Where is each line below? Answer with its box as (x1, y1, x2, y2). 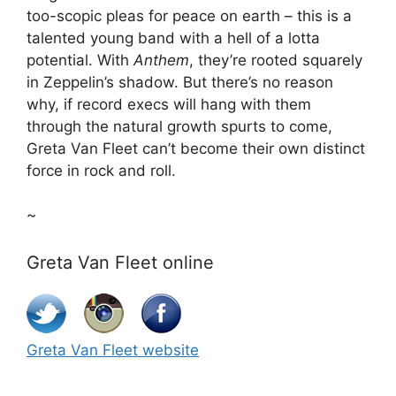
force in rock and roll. (27, 161, 176, 179)
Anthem (133, 50, 189, 69)
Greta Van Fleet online (27, 251, 214, 273)
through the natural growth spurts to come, (27, 117, 332, 135)
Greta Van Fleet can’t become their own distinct (27, 139, 365, 157)
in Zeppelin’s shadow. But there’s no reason (27, 72, 333, 91)
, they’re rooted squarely (189, 50, 362, 69)
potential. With (27, 50, 133, 69)
